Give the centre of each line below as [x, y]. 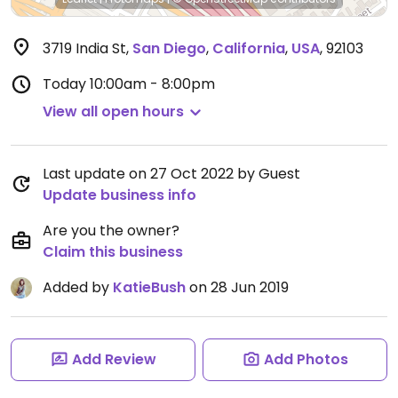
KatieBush [149, 287]
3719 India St [84, 48]
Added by [78, 287]
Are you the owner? [111, 231]
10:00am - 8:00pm [152, 84]
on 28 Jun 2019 [237, 287]
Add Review [114, 359]
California [249, 48]
